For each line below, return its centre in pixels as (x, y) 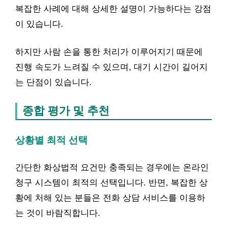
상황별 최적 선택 (51, 140)
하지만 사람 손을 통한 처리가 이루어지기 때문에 (109, 52)
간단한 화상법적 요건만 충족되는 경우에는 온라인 (112, 167)
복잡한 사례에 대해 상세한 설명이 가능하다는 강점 (113, 9)
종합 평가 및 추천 (66, 111)
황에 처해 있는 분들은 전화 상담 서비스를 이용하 (110, 198)
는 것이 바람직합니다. (58, 213)
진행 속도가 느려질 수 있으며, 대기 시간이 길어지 (111, 67)
